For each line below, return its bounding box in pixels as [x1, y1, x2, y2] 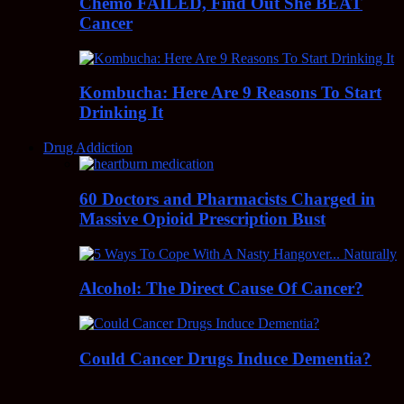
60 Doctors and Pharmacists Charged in [79, 188, 375, 208]
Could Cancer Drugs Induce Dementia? [79, 348, 372, 368]
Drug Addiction [43, 140, 133, 156]
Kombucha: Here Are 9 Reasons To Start [79, 83, 381, 103]
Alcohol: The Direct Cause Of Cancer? [79, 279, 363, 298]
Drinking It [79, 103, 163, 123]
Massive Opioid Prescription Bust [79, 208, 326, 228]
